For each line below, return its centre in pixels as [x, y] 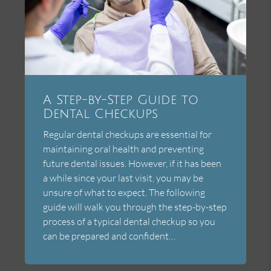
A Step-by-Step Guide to [121, 100]
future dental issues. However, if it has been [132, 164]
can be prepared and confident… [109, 236]
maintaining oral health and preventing [124, 149]
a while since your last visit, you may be [123, 178]
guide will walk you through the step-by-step [135, 207]
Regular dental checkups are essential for [128, 135]
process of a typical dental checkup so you [129, 222]
